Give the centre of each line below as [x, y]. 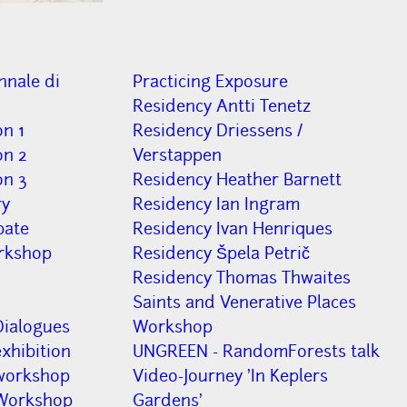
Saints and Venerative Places [245, 302]
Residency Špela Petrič [222, 253]
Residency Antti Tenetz [222, 105]
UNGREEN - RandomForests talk [257, 351]
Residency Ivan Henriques [233, 228]
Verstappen [178, 154]
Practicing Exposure [211, 81]
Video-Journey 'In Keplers [231, 375]
